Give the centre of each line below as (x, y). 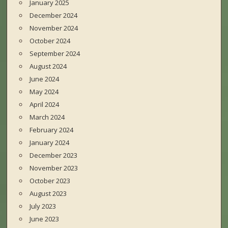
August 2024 (48, 66)
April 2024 (45, 105)
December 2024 (54, 16)
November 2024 (54, 28)
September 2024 (55, 54)
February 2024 (52, 130)
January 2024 (50, 143)
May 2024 (44, 92)
